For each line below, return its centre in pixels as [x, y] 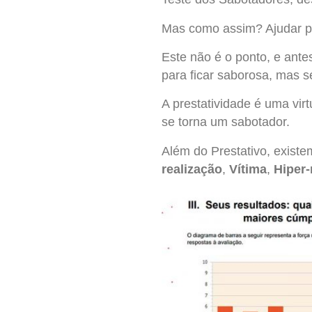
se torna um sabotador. [226, 122]
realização [192, 169]
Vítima [248, 169]
